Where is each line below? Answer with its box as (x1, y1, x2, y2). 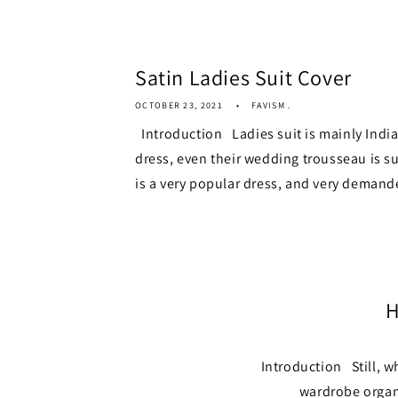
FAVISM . (251, 99, 291, 111)
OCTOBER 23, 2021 (135, 99, 223, 111)
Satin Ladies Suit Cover (135, 63, 352, 92)
